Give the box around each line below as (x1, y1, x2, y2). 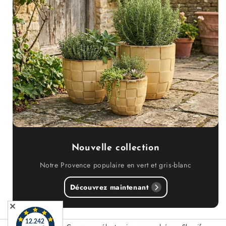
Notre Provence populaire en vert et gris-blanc (39, 160, 192, 171)
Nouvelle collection (71, 143, 160, 153)
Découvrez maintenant (70, 182, 149, 192)
